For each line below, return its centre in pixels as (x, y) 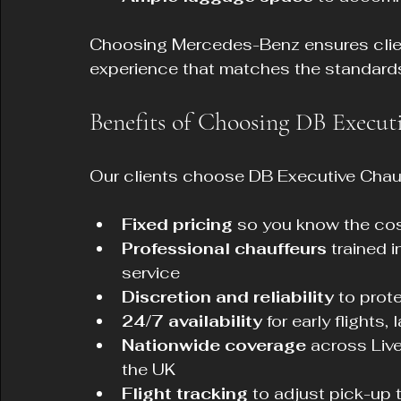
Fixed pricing (177, 224)
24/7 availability (192, 321)
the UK (153, 369)
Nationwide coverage (214, 345)
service (155, 273)
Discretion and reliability (228, 297)
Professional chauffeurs (224, 248)
